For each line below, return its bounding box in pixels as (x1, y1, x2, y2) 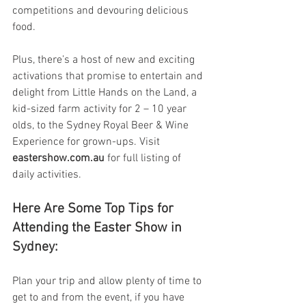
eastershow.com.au (12, 151, 105, 165)
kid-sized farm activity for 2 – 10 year (12, 102, 189, 116)
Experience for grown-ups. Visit (12, 135, 163, 149)
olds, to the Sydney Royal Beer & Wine (12, 118, 191, 133)
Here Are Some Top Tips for (12, 200, 177, 217)
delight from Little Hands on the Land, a (12, 85, 199, 100)
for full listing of (105, 151, 184, 165)
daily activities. (12, 167, 81, 182)
